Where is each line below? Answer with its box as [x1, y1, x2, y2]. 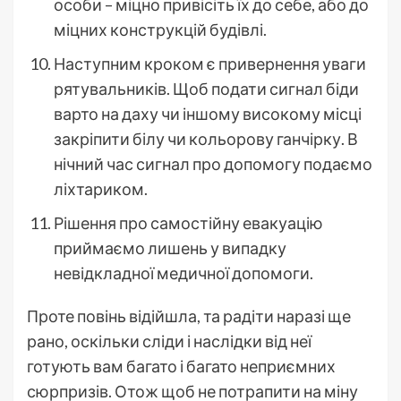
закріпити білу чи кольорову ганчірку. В [54, 128, 358, 149]
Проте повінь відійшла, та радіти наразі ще [27, 305, 351, 326]
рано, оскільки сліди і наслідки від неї [27, 330, 311, 351]
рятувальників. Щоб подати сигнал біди [54, 78, 359, 98]
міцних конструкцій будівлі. [54, 19, 267, 39]
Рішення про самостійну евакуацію [54, 212, 323, 233]
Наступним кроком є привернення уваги [54, 53, 366, 73]
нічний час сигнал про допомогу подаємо [54, 153, 372, 174]
